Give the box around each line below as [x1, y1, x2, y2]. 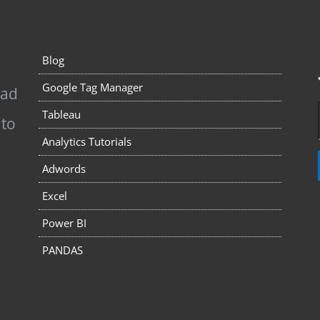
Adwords [42, 161, 86, 176]
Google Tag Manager [42, 80, 144, 94]
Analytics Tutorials [42, 134, 132, 149]
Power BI [42, 216, 87, 230]
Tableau [42, 107, 81, 121]
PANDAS [42, 243, 84, 257]
